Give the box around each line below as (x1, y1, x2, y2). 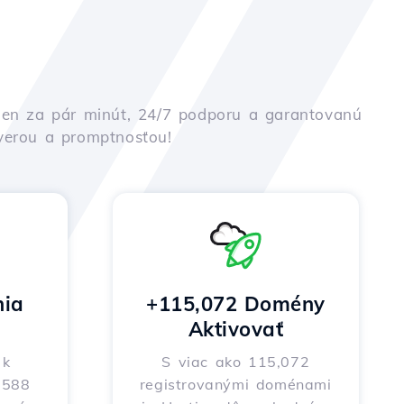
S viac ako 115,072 (161, 353, 310, 371)
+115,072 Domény (146, 291, 326, 317)
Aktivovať (188, 317, 283, 342)
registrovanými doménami (139, 375, 332, 393)
